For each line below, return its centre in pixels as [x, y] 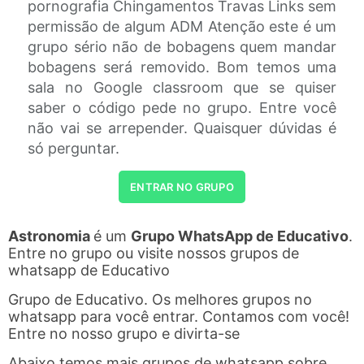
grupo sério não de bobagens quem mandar [182, 47]
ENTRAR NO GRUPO [182, 187]
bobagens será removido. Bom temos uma [182, 67]
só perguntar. [74, 148]
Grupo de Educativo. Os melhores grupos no [160, 299]
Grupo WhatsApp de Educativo [240, 236]
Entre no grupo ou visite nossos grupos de [154, 253]
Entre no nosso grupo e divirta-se [124, 334]
